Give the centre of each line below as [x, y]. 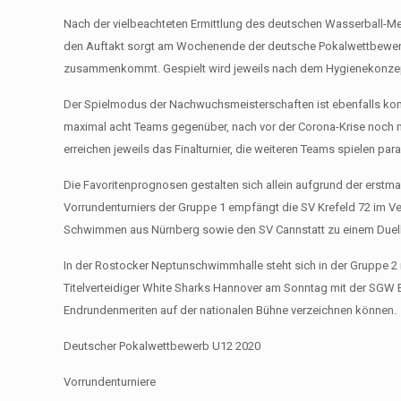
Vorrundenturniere [110, 381]
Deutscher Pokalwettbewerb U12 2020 [162, 346]
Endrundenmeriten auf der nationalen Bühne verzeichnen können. [230, 310]
